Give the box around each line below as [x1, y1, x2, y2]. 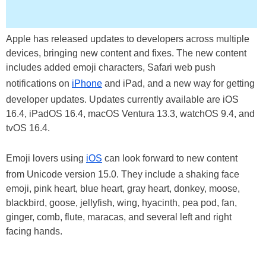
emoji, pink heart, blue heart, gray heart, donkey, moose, [6, 183, 240, 194]
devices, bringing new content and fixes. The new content [6, 48, 246, 59]
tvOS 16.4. [6, 123, 50, 134]
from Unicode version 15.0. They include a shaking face [6, 169, 239, 180]
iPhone [72, 78, 102, 89]
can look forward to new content [102, 153, 237, 164]
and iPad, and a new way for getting [102, 78, 255, 89]
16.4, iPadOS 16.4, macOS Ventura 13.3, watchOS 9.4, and [6, 109, 255, 119]
